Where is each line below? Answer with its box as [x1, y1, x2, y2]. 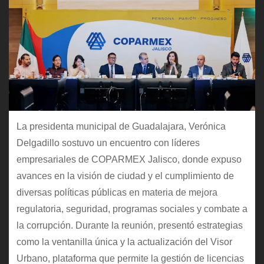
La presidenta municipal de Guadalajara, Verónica [16, 121, 226, 131]
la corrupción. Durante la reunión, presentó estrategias [16, 220, 243, 230]
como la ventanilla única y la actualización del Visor [16, 236, 232, 247]
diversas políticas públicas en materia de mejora [16, 187, 217, 197]
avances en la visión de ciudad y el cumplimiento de [16, 170, 234, 181]
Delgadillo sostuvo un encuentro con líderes [16, 137, 200, 148]
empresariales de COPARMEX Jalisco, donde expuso [16, 154, 242, 164]
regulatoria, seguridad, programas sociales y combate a [16, 203, 247, 214]
